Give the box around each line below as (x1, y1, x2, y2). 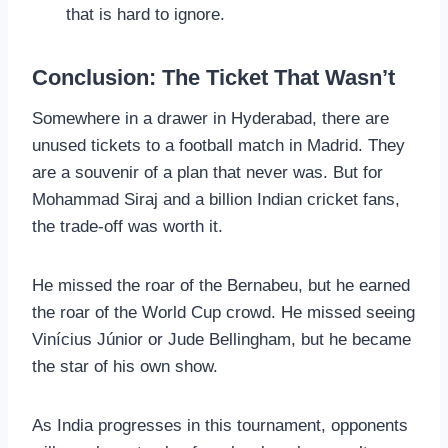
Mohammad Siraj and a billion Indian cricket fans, (32, 190, 400, 210)
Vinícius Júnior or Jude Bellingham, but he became (32, 330, 411, 350)
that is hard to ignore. (66, 5, 225, 25)
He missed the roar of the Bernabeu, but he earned (32, 276, 410, 296)
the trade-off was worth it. (32, 217, 223, 237)
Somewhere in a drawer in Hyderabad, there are (32, 109, 389, 129)
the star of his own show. (32, 357, 218, 377)
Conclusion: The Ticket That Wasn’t (32, 65, 395, 91)
